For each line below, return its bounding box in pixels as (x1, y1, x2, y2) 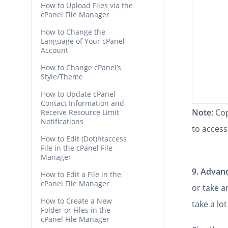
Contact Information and (41, 98, 124, 108)
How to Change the (41, 27, 105, 37)
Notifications (41, 117, 83, 126)
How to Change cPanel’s (41, 63, 121, 72)
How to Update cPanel (41, 89, 116, 99)
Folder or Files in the (41, 205, 110, 215)
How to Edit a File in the (41, 169, 121, 179)
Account (41, 45, 68, 55)
